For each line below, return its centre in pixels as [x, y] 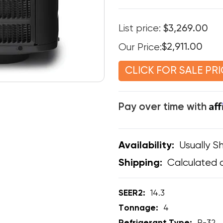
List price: [141, 29]
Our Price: [140, 47]
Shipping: [140, 163]
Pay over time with [164, 108]
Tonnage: [138, 209]
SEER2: [132, 194]
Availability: [146, 146]
